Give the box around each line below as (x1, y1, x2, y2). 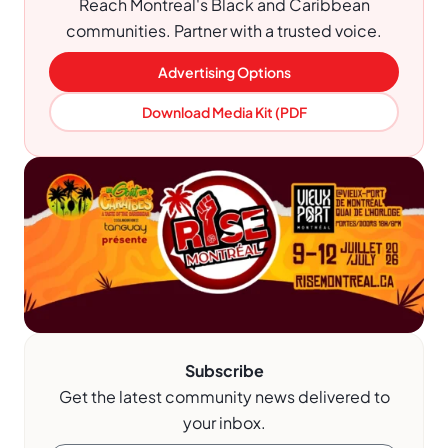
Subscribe (184, 359, 264, 381)
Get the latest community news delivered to (58, 385, 390, 407)
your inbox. (182, 411, 266, 433)
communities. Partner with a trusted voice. (66, 20, 382, 42)
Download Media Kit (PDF (141, 103, 307, 122)
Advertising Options (157, 63, 291, 82)
